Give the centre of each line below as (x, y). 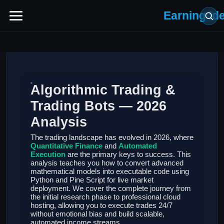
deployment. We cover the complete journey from (111, 188)
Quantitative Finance (66, 146)
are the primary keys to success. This (128, 154)
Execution (48, 154)
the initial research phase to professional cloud (105, 197)
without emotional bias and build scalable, (97, 214)
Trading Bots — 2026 (98, 106)
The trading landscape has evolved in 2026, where (112, 137)
